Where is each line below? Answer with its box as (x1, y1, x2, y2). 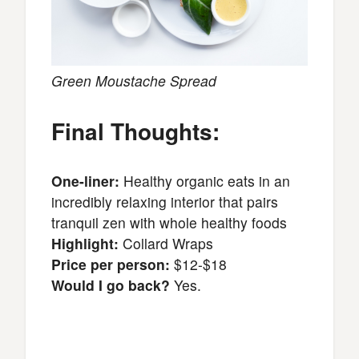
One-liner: (51, 171, 119, 192)
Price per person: (51, 254, 170, 275)
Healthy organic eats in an (119, 171, 290, 192)
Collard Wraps (119, 233, 213, 254)
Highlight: (51, 233, 119, 254)
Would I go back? (51, 275, 170, 296)
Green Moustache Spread (51, 71, 216, 91)
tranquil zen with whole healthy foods (51, 212, 287, 233)
